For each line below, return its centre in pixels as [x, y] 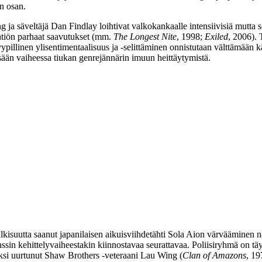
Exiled [216, 36]
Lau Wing [159, 255]
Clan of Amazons [214, 255]
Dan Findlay [74, 26]
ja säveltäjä [28, 26]
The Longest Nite [145, 36]
